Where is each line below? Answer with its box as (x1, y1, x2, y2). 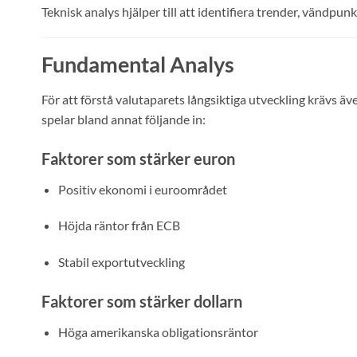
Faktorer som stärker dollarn (41, 292, 242, 312)
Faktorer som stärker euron (41, 148, 235, 168)
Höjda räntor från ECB (57, 218, 180, 233)
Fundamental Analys (41, 51, 234, 78)
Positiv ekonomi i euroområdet (57, 181, 227, 197)
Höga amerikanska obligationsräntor (57, 324, 258, 340)
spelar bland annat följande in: (41, 111, 206, 127)
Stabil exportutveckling (57, 254, 185, 270)
